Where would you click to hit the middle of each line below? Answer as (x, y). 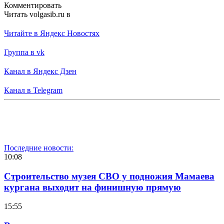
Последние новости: (39, 147)
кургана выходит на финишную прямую (92, 187)
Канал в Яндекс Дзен (40, 71)
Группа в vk (24, 52)
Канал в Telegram (33, 90)
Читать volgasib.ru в (37, 14)
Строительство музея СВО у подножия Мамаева (109, 176)
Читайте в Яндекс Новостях (52, 33)
